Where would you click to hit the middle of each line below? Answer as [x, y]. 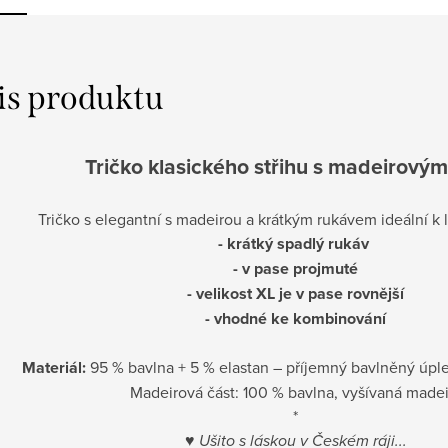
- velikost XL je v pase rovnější [295, 293]
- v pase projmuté [295, 268]
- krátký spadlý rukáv [295, 243]
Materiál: [53, 367]
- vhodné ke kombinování [295, 318]
